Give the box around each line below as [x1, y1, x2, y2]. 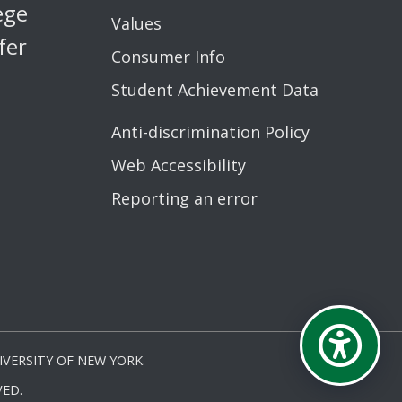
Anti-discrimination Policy [110, 120, 310, 143]
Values [110, 12, 162, 34]
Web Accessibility [110, 153, 246, 176]
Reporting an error [110, 187, 258, 209]
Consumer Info [110, 45, 225, 67]
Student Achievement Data [110, 78, 319, 100]
